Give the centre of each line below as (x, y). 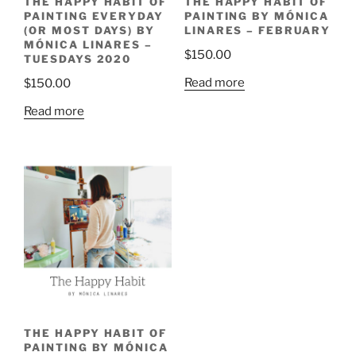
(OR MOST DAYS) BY (90, 30)
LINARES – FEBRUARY (257, 30)
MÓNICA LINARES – (89, 44)
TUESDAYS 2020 (78, 58)
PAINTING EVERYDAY (94, 15)
